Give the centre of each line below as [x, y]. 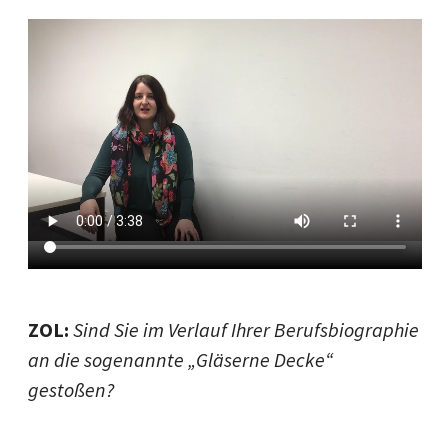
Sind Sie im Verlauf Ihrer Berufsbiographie [246, 329]
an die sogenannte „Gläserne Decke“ [180, 359]
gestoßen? [71, 389]
